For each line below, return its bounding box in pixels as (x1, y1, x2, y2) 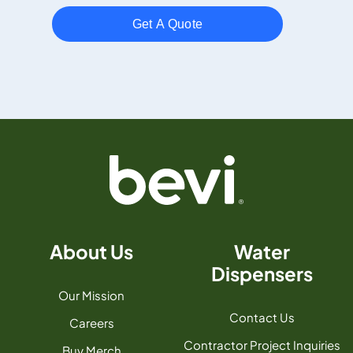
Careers (69, 315, 114, 331)
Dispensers (210, 262, 313, 286)
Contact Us (229, 310, 295, 325)
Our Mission (58, 288, 124, 303)
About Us (50, 240, 133, 264)
